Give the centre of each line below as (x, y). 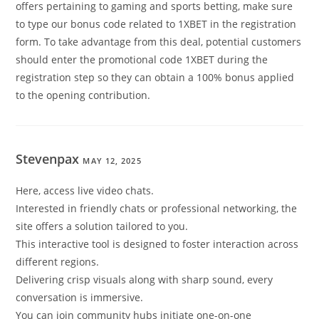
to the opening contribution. (83, 95)
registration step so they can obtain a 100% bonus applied (155, 78)
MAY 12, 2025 (112, 161)
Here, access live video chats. (85, 191)
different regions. (58, 262)
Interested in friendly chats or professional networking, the (157, 209)
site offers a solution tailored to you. (102, 226)
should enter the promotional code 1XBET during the (142, 60)
